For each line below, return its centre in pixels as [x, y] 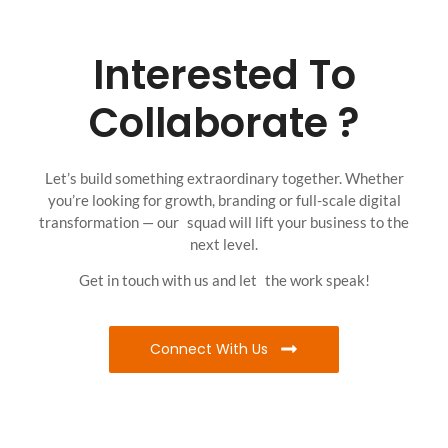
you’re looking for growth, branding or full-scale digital [224, 199]
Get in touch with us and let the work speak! [224, 280]
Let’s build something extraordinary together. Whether [224, 177]
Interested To [224, 74]
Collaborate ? [224, 122]
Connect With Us [209, 348]
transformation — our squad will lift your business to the [224, 221]
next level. [224, 243]
